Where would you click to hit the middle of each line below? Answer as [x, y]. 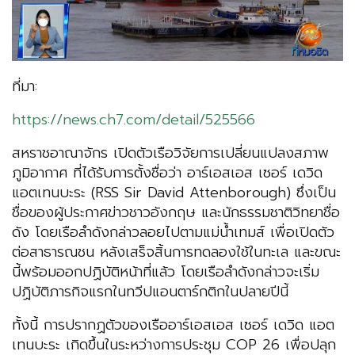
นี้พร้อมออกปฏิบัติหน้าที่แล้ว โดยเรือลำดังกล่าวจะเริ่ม [166, 272]
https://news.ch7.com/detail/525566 [134, 120]
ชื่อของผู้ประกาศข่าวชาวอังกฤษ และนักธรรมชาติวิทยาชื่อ [176, 213]
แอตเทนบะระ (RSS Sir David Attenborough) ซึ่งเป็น [174, 193]
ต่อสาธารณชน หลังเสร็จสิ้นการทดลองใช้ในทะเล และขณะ [176, 252]
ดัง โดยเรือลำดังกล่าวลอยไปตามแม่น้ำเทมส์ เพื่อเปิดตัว [173, 233]
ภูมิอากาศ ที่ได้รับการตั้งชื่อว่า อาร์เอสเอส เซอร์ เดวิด [167, 173]
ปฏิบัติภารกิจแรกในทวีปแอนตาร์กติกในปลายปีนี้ [150, 292]
